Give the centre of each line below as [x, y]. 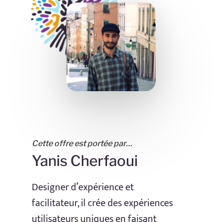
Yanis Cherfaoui [85, 161]
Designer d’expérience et [83, 188]
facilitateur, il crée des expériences [102, 203]
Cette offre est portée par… [82, 143]
